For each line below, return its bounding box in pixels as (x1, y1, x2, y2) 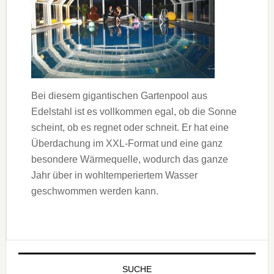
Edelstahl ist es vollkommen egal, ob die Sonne (31, 106, 237, 117)
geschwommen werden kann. (31, 185, 158, 196)
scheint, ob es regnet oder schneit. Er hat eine (31, 122, 229, 133)
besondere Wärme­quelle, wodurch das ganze (31, 154, 228, 165)
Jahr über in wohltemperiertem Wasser (31, 169, 198, 180)
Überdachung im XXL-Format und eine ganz (31, 138, 223, 149)
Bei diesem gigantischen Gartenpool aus (31, 90, 207, 101)
